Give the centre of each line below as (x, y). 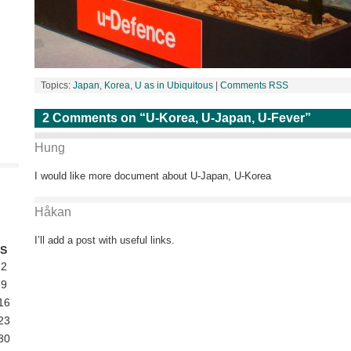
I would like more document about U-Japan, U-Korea (153, 176)
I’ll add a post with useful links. (105, 240)
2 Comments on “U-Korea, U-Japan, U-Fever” (177, 118)
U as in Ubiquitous (174, 85)
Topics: (57, 85)
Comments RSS (254, 85)
